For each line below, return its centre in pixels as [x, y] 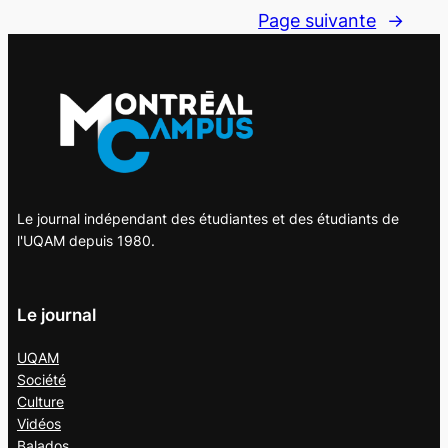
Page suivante [317, 20]
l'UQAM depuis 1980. [85, 241]
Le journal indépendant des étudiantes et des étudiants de [207, 219]
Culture [40, 402]
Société [41, 380]
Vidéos [38, 424]
